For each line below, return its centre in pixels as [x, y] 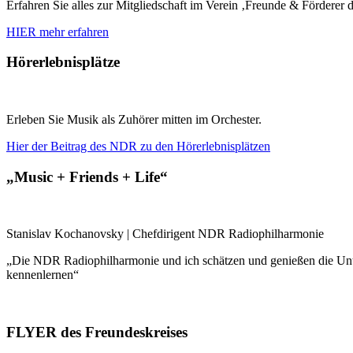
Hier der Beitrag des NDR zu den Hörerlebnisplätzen [138, 146]
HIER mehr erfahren [58, 32]
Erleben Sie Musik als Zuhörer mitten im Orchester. [134, 119]
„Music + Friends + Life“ [87, 176]
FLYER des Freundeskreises [97, 333]
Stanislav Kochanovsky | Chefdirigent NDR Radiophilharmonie [165, 234]
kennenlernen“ [43, 275]
